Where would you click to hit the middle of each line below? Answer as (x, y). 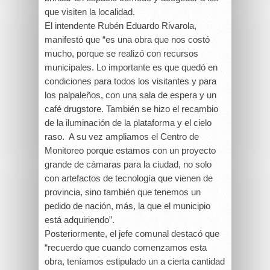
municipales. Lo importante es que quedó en (131, 67)
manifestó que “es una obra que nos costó (127, 39)
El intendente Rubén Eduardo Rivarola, (121, 26)
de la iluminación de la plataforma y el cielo (128, 123)
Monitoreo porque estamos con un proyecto (130, 150)
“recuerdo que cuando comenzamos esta (126, 247)
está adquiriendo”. (80, 220)
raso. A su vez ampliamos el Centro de (122, 137)
